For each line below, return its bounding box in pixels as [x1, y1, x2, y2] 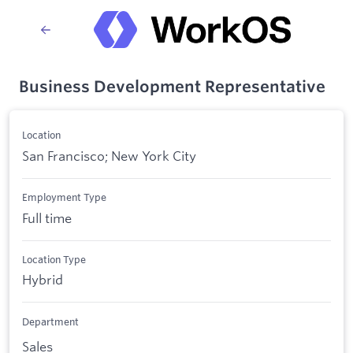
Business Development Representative [19, 76, 325, 96]
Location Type [22, 252, 86, 266]
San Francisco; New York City [22, 147, 196, 164]
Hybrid [22, 271, 63, 288]
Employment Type [22, 191, 106, 204]
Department [22, 314, 79, 328]
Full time [22, 209, 72, 226]
